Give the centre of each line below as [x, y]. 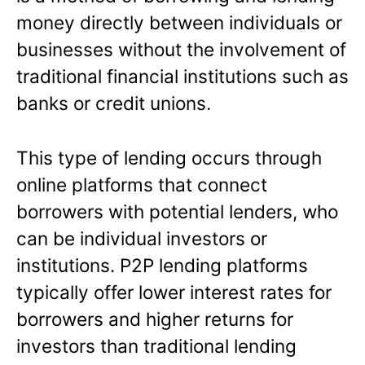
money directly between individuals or [179, 22]
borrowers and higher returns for [155, 319]
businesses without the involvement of [181, 49]
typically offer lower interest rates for [174, 292]
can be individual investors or [142, 238]
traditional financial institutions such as [182, 76]
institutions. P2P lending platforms [162, 265]
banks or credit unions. [114, 103]
